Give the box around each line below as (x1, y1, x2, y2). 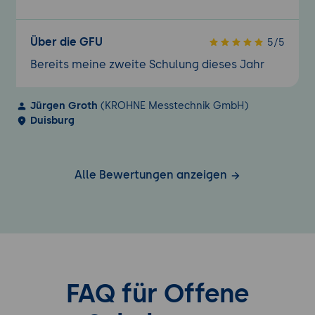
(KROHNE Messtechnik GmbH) (97, 99, 248, 112)
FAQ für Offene (66, 278, 249, 309)
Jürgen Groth (30, 99, 98, 112)
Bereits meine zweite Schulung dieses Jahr (30, 58, 264, 72)
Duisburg (30, 114, 75, 127)
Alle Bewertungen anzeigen (74, 168, 230, 182)
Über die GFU (30, 35, 103, 49)
